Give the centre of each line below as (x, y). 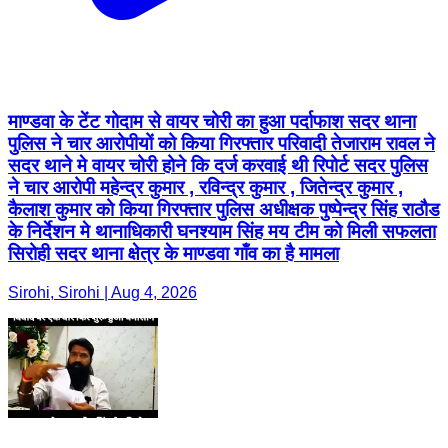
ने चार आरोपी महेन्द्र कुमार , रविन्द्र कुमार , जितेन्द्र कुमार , (205, 187)
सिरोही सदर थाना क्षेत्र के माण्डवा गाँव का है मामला (173, 253)
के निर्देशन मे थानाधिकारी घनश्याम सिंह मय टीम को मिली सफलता (222, 231)
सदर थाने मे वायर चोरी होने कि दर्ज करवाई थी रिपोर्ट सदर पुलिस (218, 165)
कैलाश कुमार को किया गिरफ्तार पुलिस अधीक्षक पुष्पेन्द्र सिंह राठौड (224, 209)
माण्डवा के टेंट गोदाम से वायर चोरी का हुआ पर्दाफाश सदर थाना (212, 121)
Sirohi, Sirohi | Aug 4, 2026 (102, 292)
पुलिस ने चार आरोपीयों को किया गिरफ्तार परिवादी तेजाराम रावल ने (221, 143)
